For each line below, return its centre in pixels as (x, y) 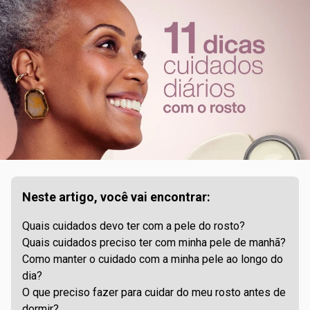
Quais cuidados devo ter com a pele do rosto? (134, 226)
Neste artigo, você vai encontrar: (116, 197)
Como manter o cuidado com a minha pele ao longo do (153, 259)
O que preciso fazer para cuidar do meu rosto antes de (154, 292)
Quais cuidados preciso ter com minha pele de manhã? (154, 243)
